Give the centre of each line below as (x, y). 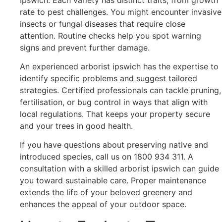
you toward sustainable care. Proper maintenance (113, 181)
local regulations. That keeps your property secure (115, 114)
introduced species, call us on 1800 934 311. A (107, 157)
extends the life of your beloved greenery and (106, 193)
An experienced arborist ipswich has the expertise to (119, 66)
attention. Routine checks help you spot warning (111, 35)
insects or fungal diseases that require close (103, 24)
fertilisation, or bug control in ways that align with (114, 102)
